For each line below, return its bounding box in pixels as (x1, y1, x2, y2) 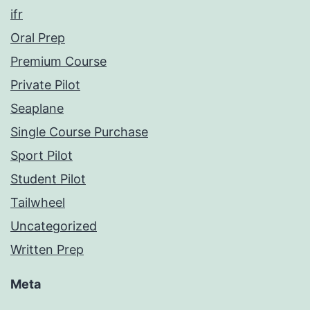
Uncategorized (10, 219, 97, 234)
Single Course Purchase (10, 125, 148, 140)
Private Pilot (10, 77, 80, 93)
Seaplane (10, 101, 64, 116)
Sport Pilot (10, 148, 73, 163)
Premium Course (10, 54, 107, 69)
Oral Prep (10, 30, 65, 46)
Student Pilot (10, 172, 86, 187)
